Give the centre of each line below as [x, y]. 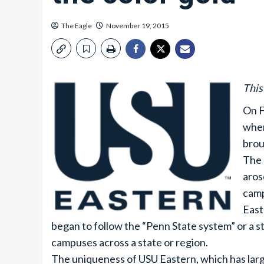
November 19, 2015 [138, 26]
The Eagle [77, 26]
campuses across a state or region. [130, 242]
